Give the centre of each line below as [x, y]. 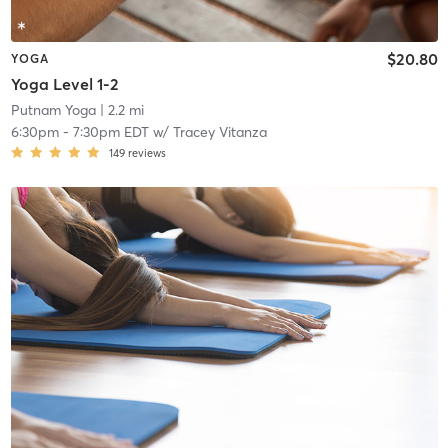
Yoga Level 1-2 [64, 84]
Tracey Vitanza [219, 132]
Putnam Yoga [53, 110]
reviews [146, 153]
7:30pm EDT [110, 132]
